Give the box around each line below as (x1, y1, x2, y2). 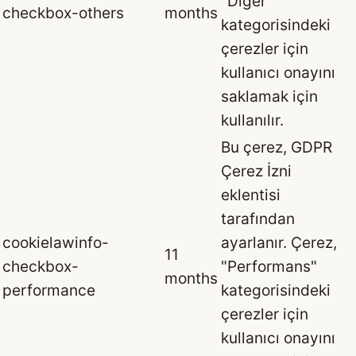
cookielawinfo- (2, 232, 109, 252)
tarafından (221, 208, 295, 228)
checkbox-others (2, 2, 124, 22)
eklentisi (221, 184, 281, 204)
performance (2, 280, 95, 300)
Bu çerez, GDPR (221, 137, 332, 157)
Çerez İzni (221, 161, 292, 180)
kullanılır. (221, 110, 284, 130)
